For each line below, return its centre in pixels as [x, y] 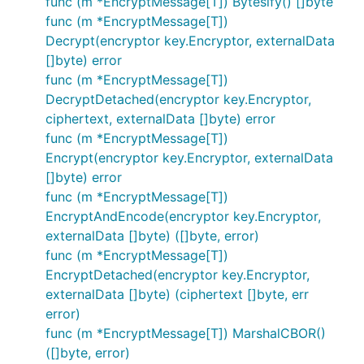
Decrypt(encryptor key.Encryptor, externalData [190, 41]
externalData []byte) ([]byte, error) [152, 236]
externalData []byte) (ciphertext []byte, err [177, 294]
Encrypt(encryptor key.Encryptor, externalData [189, 158]
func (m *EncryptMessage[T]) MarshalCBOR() [186, 333]
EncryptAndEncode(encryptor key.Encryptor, [183, 216]
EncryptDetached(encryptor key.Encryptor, [178, 275]
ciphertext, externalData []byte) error [160, 119]
